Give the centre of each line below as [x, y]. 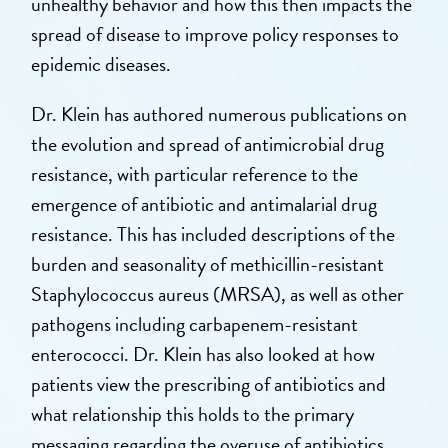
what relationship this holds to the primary [193, 414]
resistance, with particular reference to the [195, 174]
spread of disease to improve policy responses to [215, 34]
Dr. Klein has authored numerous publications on [219, 114]
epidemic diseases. [101, 64]
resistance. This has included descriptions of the [213, 234]
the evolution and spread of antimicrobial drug [208, 144]
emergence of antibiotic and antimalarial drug [204, 204]
